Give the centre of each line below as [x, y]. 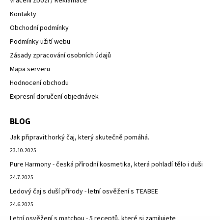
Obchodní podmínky [39, 28]
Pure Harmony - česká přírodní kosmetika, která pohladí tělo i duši [106, 165]
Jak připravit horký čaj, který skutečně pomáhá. [80, 138]
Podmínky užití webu [40, 42]
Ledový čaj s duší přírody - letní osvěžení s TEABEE [84, 192]
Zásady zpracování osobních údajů [60, 56]
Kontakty [23, 14]
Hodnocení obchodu [39, 83]
